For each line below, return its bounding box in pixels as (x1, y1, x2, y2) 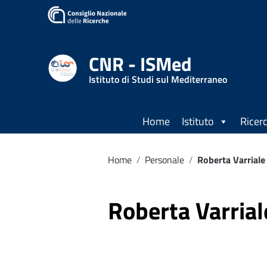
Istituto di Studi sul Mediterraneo (89, 72, 227, 86)
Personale (145, 153, 184, 167)
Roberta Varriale (197, 153, 265, 167)
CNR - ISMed (89, 49, 192, 78)
